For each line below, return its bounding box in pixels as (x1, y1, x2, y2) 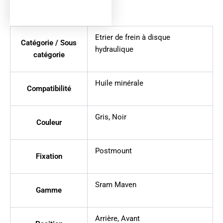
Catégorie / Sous (21, 38, 77, 48)
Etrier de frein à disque (95, 33, 170, 42)
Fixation (35, 152, 62, 161)
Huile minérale (95, 79, 143, 88)
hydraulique (95, 45, 133, 54)
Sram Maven (95, 180, 136, 190)
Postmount (95, 146, 132, 156)
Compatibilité (26, 84, 71, 94)
